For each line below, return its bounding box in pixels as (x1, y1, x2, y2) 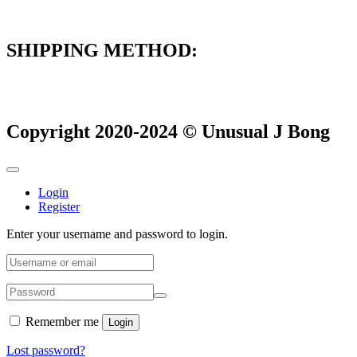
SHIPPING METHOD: (6, 39, 198, 61)
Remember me (25, 315, 99, 329)
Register (38, 200, 80, 214)
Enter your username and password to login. (6, 227, 228, 241)
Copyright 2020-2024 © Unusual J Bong (6, 121, 330, 143)
